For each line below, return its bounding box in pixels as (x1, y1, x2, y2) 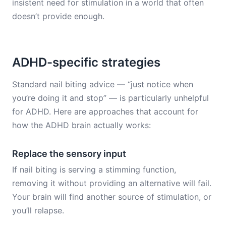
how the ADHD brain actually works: (12, 120, 151, 130)
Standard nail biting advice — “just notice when (12, 79, 193, 89)
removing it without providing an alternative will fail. (12, 178, 211, 188)
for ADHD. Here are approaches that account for (12, 106, 198, 117)
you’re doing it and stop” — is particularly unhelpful (12, 93, 209, 103)
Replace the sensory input (12, 148, 126, 159)
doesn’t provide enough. (12, 11, 104, 21)
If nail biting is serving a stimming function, (12, 164, 176, 175)
